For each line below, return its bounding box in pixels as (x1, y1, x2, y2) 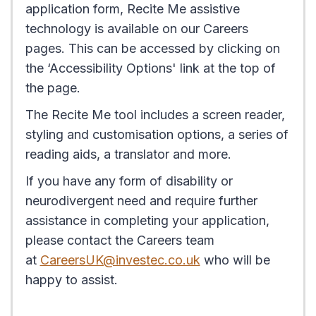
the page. (25, 80, 80, 96)
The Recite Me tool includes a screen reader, (25, 107, 285, 123)
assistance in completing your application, (25, 213, 269, 229)
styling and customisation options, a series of (25, 127, 288, 142)
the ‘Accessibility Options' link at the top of (25, 61, 276, 76)
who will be (200, 253, 270, 268)
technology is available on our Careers (25, 21, 248, 37)
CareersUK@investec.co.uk (39, 253, 200, 268)
